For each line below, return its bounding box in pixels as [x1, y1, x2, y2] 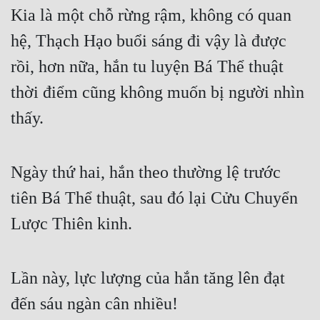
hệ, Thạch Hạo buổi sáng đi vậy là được [11, 31, 286, 51]
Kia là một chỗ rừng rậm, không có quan [11, 6, 291, 25]
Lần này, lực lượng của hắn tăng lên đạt [11, 269, 285, 288]
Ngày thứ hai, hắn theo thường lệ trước [11, 163, 281, 182]
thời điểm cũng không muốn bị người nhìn [11, 83, 304, 102]
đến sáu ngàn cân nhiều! [11, 294, 178, 314]
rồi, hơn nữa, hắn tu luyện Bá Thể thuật [11, 57, 284, 76]
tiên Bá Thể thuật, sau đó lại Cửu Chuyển [11, 189, 298, 208]
